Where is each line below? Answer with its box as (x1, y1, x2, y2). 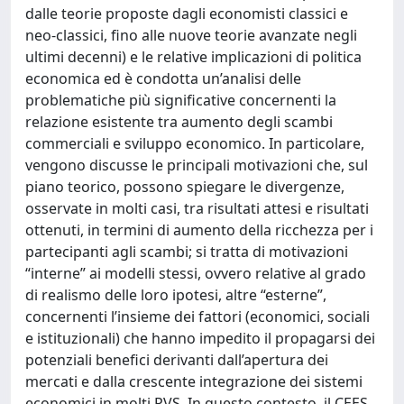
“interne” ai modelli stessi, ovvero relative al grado (25, 263, 366, 283)
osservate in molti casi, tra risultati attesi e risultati (25, 198, 369, 218)
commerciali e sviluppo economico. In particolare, (25, 133, 364, 153)
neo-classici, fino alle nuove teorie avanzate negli (25, 25, 357, 45)
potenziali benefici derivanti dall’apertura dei (25, 350, 328, 370)
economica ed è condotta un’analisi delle (25, 69, 301, 88)
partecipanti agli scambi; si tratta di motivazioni (25, 242, 348, 262)
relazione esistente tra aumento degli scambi (25, 112, 333, 132)
